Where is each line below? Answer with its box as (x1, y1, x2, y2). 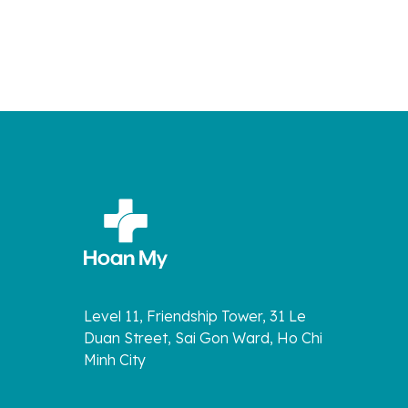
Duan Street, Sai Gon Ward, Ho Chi (84, 328, 322, 347)
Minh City (84, 350, 146, 369)
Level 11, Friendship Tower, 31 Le (84, 306, 306, 325)
